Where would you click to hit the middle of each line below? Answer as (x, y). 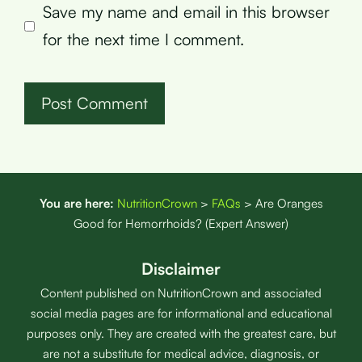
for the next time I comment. (143, 39)
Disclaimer (181, 269)
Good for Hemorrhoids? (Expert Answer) (181, 223)
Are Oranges (289, 203)
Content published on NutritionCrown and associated (181, 293)
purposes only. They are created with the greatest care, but (181, 333)
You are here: (76, 203)
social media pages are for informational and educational (181, 313)
